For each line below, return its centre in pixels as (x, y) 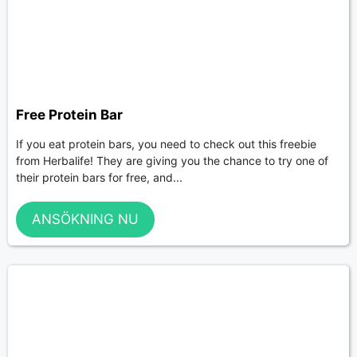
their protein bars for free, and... (99, 177)
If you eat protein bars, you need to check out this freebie (166, 143)
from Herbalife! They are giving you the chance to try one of (172, 160)
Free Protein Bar (69, 114)
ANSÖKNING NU (85, 220)
